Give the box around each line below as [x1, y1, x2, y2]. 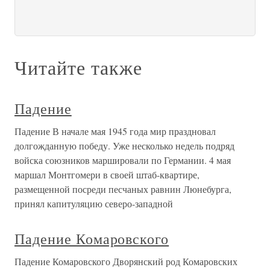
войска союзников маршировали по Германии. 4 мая [14, 154, 231, 166]
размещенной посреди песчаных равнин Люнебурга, [14, 183, 231, 195]
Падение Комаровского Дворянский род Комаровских [14, 255, 237, 268]
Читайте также [14, 54, 142, 80]
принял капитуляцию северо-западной [14, 197, 173, 210]
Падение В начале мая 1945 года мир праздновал [14, 125, 216, 137]
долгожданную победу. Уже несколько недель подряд [14, 139, 234, 152]
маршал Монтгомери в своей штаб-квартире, [14, 168, 199, 181]
